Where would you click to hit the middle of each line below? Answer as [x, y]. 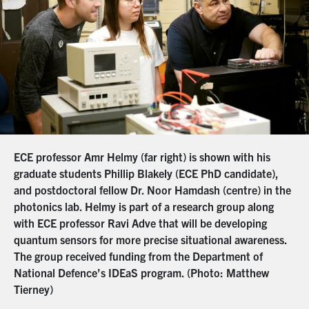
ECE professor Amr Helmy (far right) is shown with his [142, 156]
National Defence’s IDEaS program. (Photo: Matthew [141, 272]
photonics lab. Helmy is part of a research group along [144, 206]
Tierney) [33, 289]
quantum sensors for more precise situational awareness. [151, 239]
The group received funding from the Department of [138, 256]
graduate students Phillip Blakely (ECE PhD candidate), [146, 173]
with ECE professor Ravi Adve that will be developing [140, 222]
